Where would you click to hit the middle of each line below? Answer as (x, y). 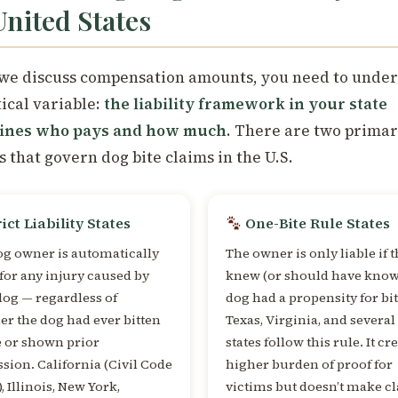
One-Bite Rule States (316, 223)
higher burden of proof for (309, 365)
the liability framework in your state (245, 103)
